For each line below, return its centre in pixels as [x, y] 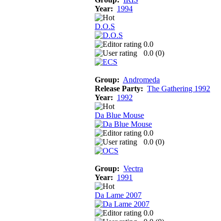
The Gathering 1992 [179, 88]
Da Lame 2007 [118, 195]
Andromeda [141, 79]
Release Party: [119, 88]
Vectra [133, 168]
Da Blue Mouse [119, 115]
